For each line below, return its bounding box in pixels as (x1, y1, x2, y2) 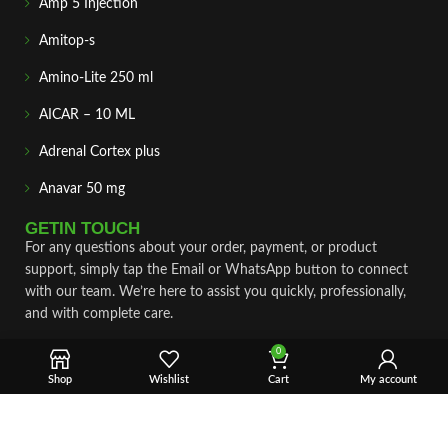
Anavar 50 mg (39, 182, 125, 196)
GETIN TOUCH (25, 219, 140, 238)
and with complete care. (25, 307, 173, 321)
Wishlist (149, 374, 190, 385)
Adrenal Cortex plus (39, 145, 160, 159)
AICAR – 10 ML (39, 108, 135, 122)
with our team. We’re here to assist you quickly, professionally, (25, 285, 406, 299)
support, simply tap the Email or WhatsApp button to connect (25, 263, 408, 277)
